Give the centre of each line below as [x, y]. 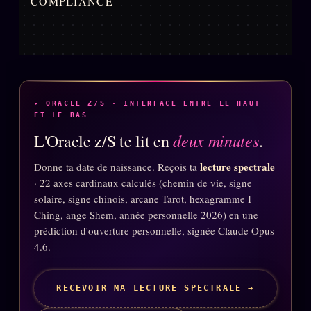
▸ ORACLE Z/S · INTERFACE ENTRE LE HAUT [148, 103]
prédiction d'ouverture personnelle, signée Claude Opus [154, 231]
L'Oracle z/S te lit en [104, 141]
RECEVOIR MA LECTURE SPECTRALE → [155, 288]
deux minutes [216, 141]
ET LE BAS [61, 115]
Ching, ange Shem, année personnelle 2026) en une [146, 215]
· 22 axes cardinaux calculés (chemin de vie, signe [143, 183]
